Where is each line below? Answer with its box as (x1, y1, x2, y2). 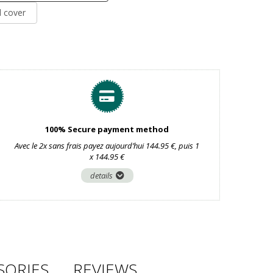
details (90, 170, 113, 181)
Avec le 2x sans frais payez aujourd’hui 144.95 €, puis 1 (15, 140, 200, 151)
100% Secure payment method (45, 124, 169, 135)
